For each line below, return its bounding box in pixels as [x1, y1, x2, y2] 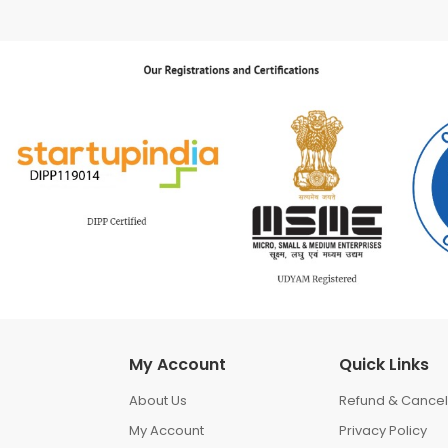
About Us [129, 391, 187, 411]
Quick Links [339, 353, 429, 377]
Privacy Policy [339, 421, 427, 441]
